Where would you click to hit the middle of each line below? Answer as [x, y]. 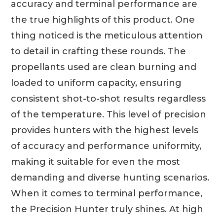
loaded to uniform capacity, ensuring [96, 83]
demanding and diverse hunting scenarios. [110, 177]
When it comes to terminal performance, [107, 193]
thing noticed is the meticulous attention [107, 35]
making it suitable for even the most [96, 162]
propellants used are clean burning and [104, 67]
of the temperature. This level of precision [109, 114]
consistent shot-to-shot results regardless [109, 98]
